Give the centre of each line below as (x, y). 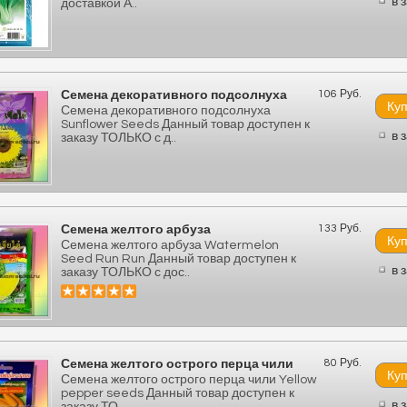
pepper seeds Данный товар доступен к (178, 393)
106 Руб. (340, 94)
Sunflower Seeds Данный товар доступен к (185, 124)
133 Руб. (340, 228)
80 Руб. (343, 363)
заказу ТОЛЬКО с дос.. (125, 273)
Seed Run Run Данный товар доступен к (179, 259)
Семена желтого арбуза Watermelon (170, 245)
